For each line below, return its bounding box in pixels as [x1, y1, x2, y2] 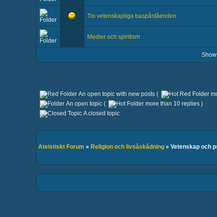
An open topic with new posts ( [77, 91, 161, 97]
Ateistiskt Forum [38, 143, 84, 150]
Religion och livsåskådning [90, 143, 164, 150]
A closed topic [81, 110, 120, 117]
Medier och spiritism [87, 33, 140, 40]
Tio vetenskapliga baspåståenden [87, 13, 176, 19]
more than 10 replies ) [143, 100, 203, 107]
